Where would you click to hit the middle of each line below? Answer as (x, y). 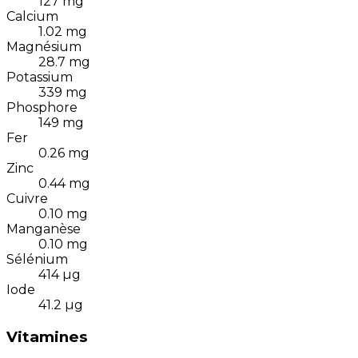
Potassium (40, 78)
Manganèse (44, 229)
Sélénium (37, 260)
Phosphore (42, 108)
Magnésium (44, 47)
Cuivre (27, 199)
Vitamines (47, 337)
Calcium (32, 17)
